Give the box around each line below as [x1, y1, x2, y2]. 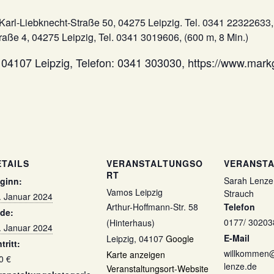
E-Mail [224, 231, 250, 244]
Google [166, 232, 194, 245]
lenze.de [224, 259, 257, 272]
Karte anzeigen [106, 248, 165, 261]
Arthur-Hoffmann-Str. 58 [106, 200, 198, 213]
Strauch [224, 187, 254, 199]
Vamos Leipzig [106, 185, 163, 198]
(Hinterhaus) [106, 216, 155, 229]
